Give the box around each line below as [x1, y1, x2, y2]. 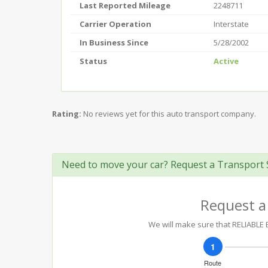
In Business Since [80, 37, 148, 48]
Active [214, 56, 239, 66]
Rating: [52, 108, 81, 119]
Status [80, 56, 107, 66]
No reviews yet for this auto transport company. [83, 108, 256, 119]
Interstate [214, 19, 249, 29]
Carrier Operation [80, 19, 151, 29]
